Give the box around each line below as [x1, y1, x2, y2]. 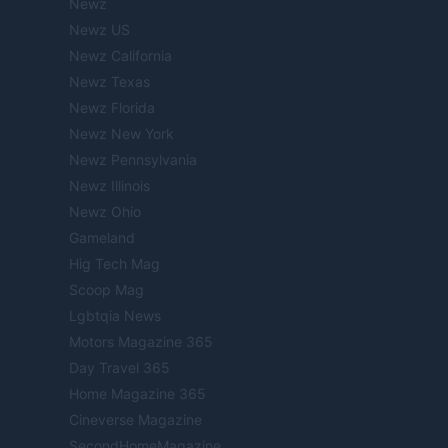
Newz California [69, 46, 172, 64]
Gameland [69, 228, 135, 246]
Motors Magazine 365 [69, 332, 213, 350]
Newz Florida [69, 98, 155, 116]
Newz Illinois [69, 176, 150, 194]
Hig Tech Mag [69, 254, 160, 272]
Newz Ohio [69, 202, 141, 220]
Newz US [69, 20, 130, 38]
